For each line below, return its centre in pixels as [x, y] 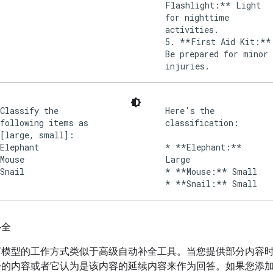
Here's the [190, 110]
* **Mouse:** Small [211, 171]
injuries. [187, 66]
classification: [202, 122]
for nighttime [197, 17]
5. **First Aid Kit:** [218, 41]
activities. [192, 29]
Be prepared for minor [217, 54]
